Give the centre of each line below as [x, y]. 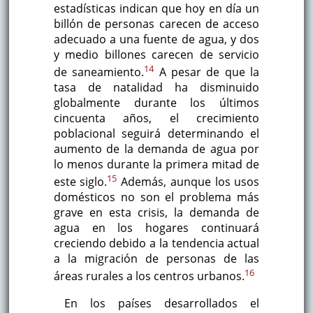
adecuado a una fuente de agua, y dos [156, 39]
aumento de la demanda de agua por [156, 149]
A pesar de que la [207, 72]
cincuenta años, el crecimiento [156, 118]
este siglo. [80, 182]
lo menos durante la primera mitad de [156, 165]
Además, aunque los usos [188, 182]
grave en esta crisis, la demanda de [156, 213]
